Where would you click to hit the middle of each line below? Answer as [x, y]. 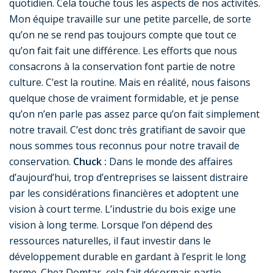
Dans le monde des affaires [170, 162]
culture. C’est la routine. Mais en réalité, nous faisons [130, 83]
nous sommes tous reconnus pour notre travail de [124, 146]
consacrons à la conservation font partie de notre [122, 67]
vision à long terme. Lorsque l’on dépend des [111, 225]
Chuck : [90, 162]
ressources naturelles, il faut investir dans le [110, 241]
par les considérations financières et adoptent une [124, 193]
